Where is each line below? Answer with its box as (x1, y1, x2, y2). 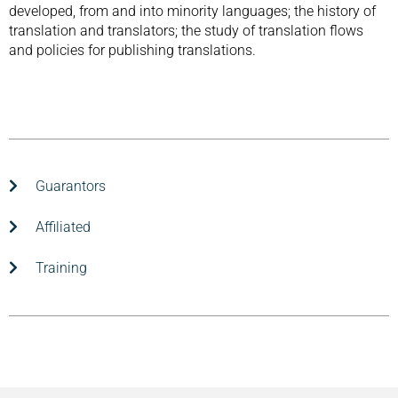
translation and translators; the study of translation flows (9, 22, 363, 39)
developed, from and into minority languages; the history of (9, 3, 376, 20)
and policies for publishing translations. (9, 42, 256, 59)
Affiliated (36, 219, 91, 235)
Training (36, 259, 87, 276)
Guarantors (36, 178, 106, 195)
